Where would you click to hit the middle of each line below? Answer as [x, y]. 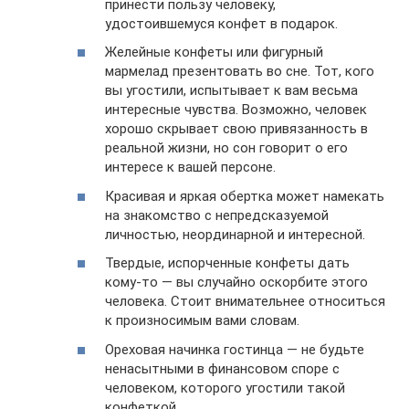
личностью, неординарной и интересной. [235, 234]
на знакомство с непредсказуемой [217, 215]
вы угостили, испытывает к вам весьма [231, 90]
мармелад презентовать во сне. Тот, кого [240, 71]
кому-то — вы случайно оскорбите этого [236, 282]
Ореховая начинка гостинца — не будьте [235, 349]
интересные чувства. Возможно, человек [236, 110]
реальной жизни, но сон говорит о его [226, 148]
